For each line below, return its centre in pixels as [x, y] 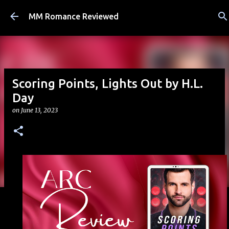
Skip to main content [119, 13]
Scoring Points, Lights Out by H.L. [108, 84]
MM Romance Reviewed [74, 16]
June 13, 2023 [39, 110]
